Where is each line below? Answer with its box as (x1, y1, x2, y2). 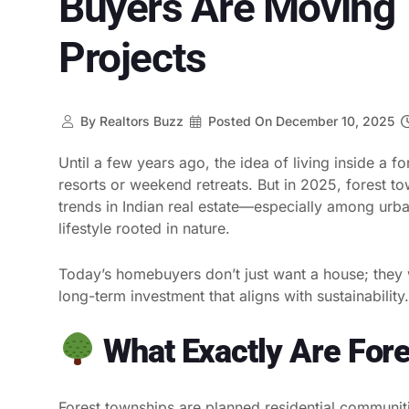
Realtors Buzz (95, 112, 184, 129)
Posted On (208, 112, 273, 129)
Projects (58, 32, 206, 82)
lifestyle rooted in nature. (58, 218, 230, 237)
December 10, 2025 (272, 112, 395, 129)
